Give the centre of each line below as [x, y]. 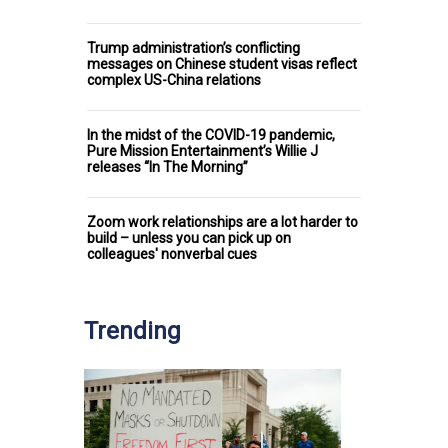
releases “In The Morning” [167, 167]
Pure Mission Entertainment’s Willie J [202, 151]
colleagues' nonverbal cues [172, 254]
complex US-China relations [174, 80]
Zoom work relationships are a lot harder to [222, 222]
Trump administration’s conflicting [193, 48]
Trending [132, 331]
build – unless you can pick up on [189, 238]
